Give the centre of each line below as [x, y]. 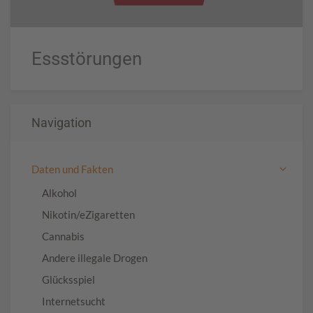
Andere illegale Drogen [95, 257]
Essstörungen [87, 58]
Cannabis [63, 236]
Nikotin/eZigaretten [88, 214]
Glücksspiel [68, 279]
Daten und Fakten [72, 169]
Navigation [61, 122]
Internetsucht [74, 301]
